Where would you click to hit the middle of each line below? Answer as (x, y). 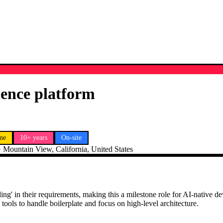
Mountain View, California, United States (68, 149)
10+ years (34, 137)
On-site (71, 137)
